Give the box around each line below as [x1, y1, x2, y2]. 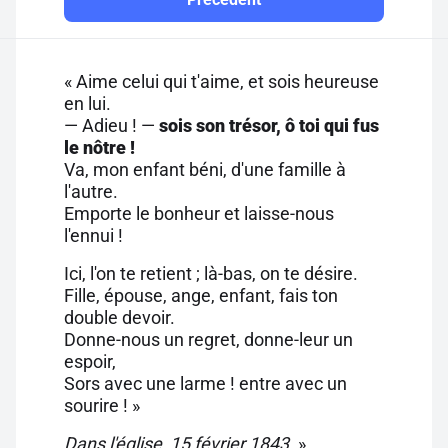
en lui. [64, 93, 111, 114]
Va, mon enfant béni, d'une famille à [64, 159, 346, 180]
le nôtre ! [64, 137, 135, 158]
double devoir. [64, 307, 175, 328]
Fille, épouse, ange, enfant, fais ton [64, 285, 338, 306]
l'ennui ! [64, 225, 123, 246]
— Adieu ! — [64, 115, 155, 136]
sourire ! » [64, 395, 140, 416]
